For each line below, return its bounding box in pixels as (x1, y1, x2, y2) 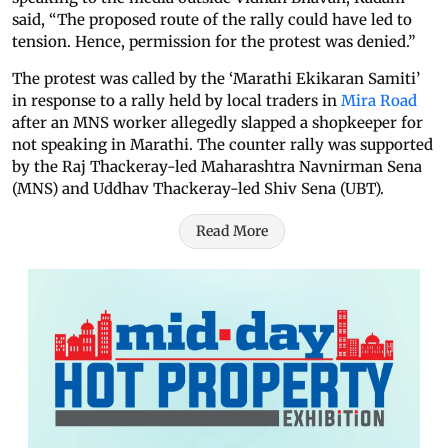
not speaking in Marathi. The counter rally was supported (12, 135, 433, 155)
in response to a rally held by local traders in (12, 91, 337, 111)
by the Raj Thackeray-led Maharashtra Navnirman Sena (12, 157, 422, 177)
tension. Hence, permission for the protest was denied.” (12, 32, 416, 52)
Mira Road (337, 91, 417, 111)
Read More (196, 222, 268, 241)
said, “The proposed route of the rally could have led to (12, 10, 412, 30)
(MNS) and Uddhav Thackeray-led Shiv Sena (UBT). (12, 179, 384, 199)
